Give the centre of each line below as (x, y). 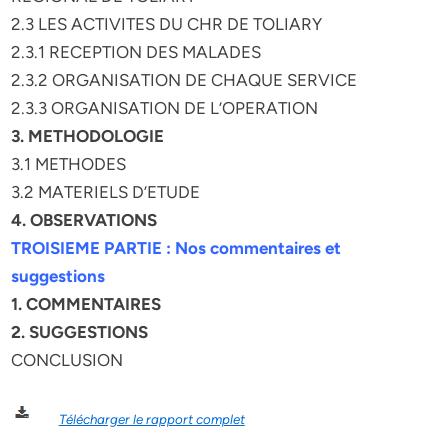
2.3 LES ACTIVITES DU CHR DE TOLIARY (167, 24)
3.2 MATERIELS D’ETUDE (106, 192)
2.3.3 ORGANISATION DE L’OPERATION (165, 108)
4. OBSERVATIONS (84, 220)
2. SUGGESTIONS (80, 332)
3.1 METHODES (69, 164)
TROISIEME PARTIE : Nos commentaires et (176, 248)
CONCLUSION (67, 360)
